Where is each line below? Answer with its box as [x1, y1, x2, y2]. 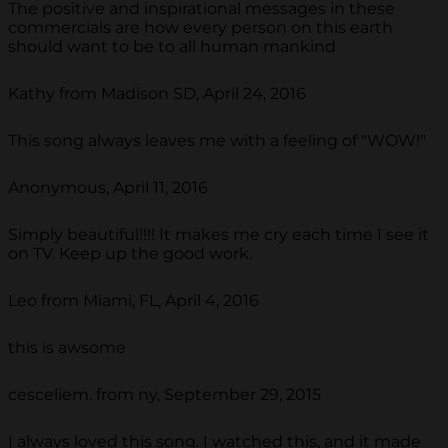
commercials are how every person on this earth [8, 17, 393, 37]
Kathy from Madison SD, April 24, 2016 [8, 83, 306, 103]
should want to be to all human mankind [8, 36, 336, 56]
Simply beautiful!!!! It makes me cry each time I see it [8, 224, 429, 244]
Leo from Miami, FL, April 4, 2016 [8, 290, 259, 310]
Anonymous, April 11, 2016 [8, 177, 208, 197]
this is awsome [8, 337, 126, 357]
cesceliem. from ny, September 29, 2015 [8, 384, 321, 404]
